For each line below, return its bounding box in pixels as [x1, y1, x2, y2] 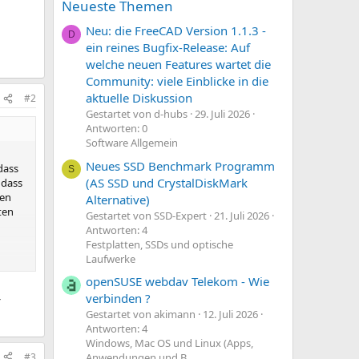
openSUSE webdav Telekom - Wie [86, 272, 269, 289]
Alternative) [86, 191, 150, 208]
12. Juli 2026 [203, 306, 258, 321]
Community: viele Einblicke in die [86, 73, 268, 90]
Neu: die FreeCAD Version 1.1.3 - [86, 22, 266, 39]
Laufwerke [86, 251, 135, 266]
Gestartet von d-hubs [86, 107, 188, 122]
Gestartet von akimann [86, 306, 196, 321]
